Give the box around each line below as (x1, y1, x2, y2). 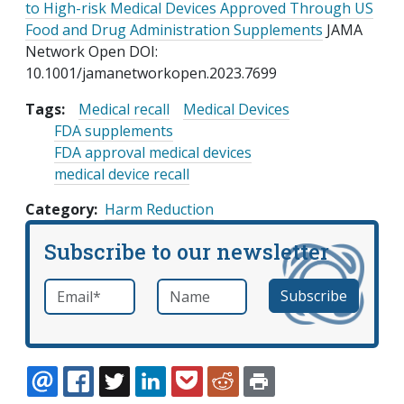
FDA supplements (54, 121, 173, 142)
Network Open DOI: (25, 41, 158, 62)
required (91, 280, 139, 298)
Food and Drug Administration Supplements (25, 20, 323, 41)
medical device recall (54, 164, 189, 185)
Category (25, 199, 94, 220)
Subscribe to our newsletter (44, 237, 329, 266)
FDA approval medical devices (54, 142, 252, 163)
